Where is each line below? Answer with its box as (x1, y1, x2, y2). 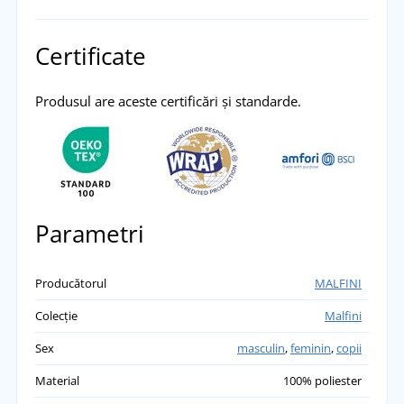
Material (34, 372, 79, 390)
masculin (237, 340, 285, 357)
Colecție (34, 308, 78, 325)
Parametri (34, 217, 144, 251)
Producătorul (34, 275, 106, 292)
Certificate (34, 40, 146, 73)
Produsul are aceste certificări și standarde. (34, 92, 301, 111)
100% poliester (283, 372, 362, 390)
